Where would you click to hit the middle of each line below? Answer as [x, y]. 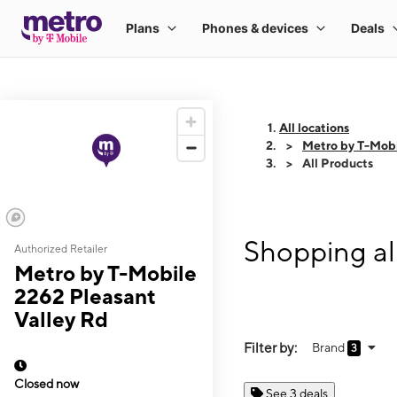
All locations [314, 128]
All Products [338, 163]
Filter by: [270, 347]
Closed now [47, 384]
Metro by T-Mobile [105, 273]
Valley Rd [61, 319]
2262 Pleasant [85, 296]
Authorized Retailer [61, 249]
